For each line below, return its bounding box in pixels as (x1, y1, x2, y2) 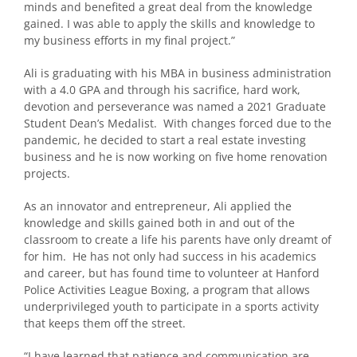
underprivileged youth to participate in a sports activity (24, 298, 319, 314)
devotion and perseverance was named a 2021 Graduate (24, 98, 326, 114)
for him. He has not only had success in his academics (24, 248, 316, 264)
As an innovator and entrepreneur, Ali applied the (24, 198, 292, 214)
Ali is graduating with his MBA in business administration (24, 65, 331, 80)
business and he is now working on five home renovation (24, 148, 328, 164)
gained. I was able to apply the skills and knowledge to (24, 15, 315, 31)
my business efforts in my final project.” (24, 32, 235, 48)
